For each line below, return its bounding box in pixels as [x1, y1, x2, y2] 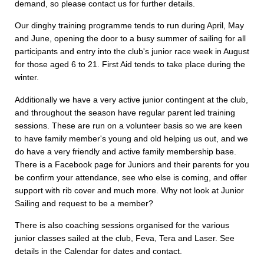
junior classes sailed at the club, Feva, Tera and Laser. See [15, 233, 235, 243]
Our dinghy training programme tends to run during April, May [15, 21, 244, 31]
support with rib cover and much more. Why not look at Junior [15, 185, 244, 195]
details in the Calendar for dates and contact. [15, 246, 182, 256]
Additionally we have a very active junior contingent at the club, [15, 94, 248, 104]
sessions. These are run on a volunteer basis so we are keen [15, 120, 242, 130]
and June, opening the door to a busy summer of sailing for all [15, 34, 246, 44]
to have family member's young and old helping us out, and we [15, 133, 248, 143]
